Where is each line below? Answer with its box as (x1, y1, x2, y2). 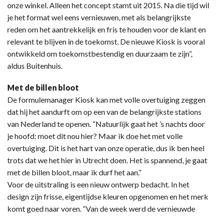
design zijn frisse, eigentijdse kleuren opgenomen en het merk (7, 191, 208, 201)
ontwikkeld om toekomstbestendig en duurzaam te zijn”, (7, 48, 192, 58)
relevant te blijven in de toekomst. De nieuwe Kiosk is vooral (7, 36, 205, 46)
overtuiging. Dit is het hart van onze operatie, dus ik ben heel (7, 143, 204, 153)
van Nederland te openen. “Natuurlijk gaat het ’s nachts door (7, 119, 205, 128)
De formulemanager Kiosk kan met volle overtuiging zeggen (7, 94, 205, 104)
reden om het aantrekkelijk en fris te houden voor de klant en (7, 24, 206, 34)
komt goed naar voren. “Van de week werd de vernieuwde (7, 203, 195, 213)
